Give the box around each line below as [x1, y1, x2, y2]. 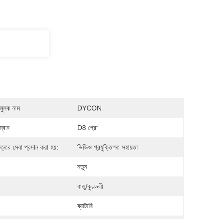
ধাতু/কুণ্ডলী [77, 182, 103, 190]
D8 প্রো [77, 124, 98, 131]
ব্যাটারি [77, 202, 93, 210]
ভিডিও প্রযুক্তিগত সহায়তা [77, 143, 138, 151]
